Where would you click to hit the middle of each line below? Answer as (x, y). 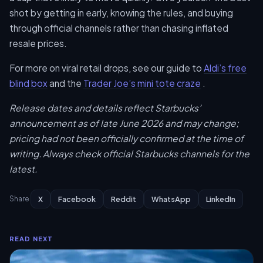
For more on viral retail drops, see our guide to (107, 68)
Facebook (77, 199)
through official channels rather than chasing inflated (119, 28)
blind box (28, 83)
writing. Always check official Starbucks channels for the (129, 153)
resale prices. (38, 43)
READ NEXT (31, 238)
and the (65, 83)
